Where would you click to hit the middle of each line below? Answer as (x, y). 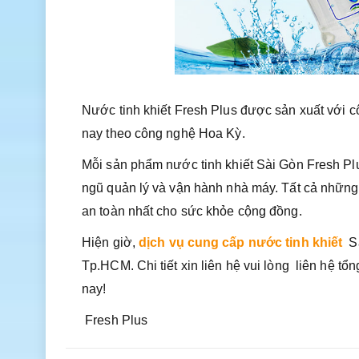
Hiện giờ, (110, 242)
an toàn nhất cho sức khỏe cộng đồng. (192, 211)
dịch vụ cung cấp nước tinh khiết (241, 242)
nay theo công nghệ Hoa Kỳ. (163, 133)
